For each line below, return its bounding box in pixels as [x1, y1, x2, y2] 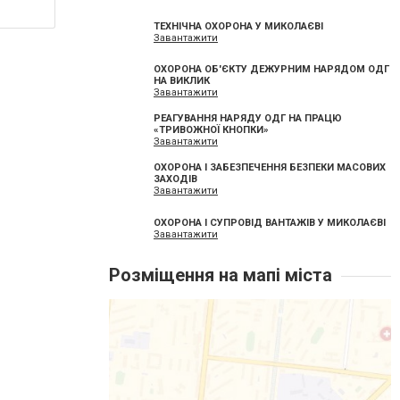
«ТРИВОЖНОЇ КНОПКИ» [154, 124, 269, 137]
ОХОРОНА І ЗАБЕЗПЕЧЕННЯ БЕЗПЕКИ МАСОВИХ [154, 162, 386, 174]
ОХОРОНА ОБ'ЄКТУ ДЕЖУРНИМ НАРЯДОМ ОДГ [154, 63, 389, 76]
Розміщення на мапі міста [109, 263, 332, 286]
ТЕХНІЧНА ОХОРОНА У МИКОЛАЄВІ [154, 20, 323, 32]
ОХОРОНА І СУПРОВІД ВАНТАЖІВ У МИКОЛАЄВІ [154, 216, 386, 229]
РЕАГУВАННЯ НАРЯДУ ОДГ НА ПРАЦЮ [154, 112, 342, 125]
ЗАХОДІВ [154, 173, 197, 186]
